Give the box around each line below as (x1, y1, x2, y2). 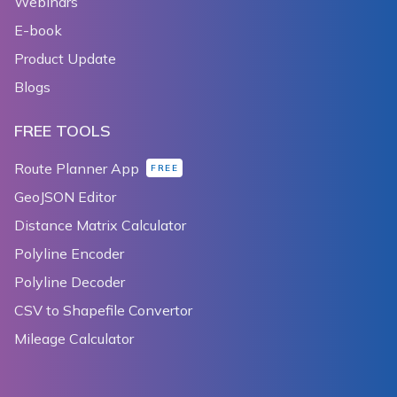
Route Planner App (14, 159, 139, 177)
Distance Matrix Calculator (14, 215, 186, 234)
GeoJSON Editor (14, 187, 116, 206)
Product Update (14, 49, 116, 67)
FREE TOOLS (14, 120, 111, 141)
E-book (14, 20, 62, 39)
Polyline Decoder (14, 272, 125, 291)
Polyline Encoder (14, 244, 124, 262)
